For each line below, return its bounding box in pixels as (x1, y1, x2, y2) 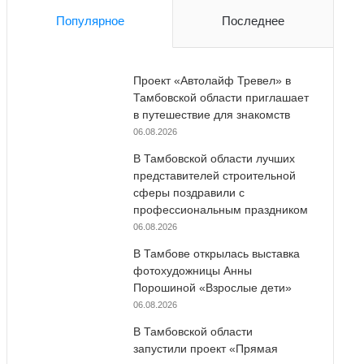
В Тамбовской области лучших (132, 151, 295, 165)
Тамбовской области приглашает (132, 90, 309, 104)
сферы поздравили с (132, 185, 245, 199)
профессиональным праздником (132, 202, 308, 216)
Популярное (55, 13, 124, 28)
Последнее (222, 13, 285, 28)
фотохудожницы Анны (132, 263, 252, 277)
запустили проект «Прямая (132, 341, 278, 355)
